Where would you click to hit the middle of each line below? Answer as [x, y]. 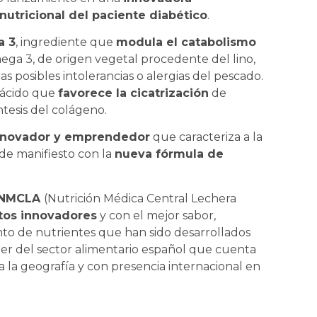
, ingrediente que [66, 42]
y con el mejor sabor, [156, 215]
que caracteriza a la [206, 137]
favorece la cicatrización [133, 93]
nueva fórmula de [169, 154]
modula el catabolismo [186, 42]
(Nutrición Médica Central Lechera [140, 198]
